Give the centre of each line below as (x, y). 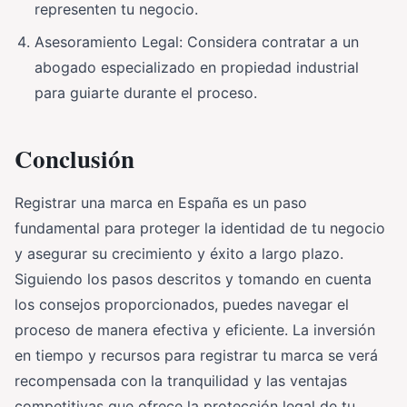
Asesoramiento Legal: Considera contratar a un (197, 41)
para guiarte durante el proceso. (146, 92)
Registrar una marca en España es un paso (161, 202)
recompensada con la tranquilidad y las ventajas (181, 380)
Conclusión (74, 158)
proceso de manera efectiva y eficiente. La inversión (195, 329)
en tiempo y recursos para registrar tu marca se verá (196, 355)
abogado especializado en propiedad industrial (197, 67)
